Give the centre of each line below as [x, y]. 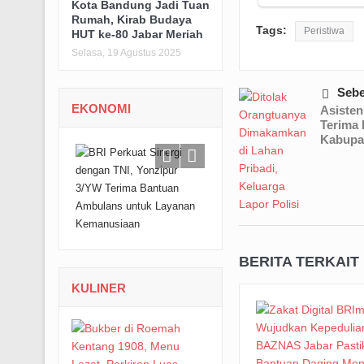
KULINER [98, 288]
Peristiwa [324, 31]
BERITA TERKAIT [299, 262]
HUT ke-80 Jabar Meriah [137, 34]
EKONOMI [101, 108]
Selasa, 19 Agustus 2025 [126, 52]
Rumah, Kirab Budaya [131, 19]
